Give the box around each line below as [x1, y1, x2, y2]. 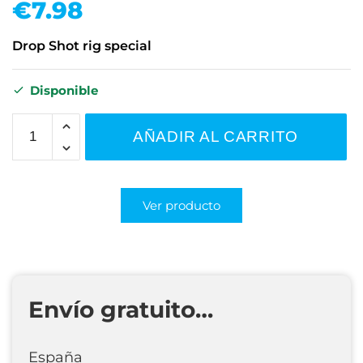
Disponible [30, 83, 98, 99]
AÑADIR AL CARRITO [133, 128, 299, 146]
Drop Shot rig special [12, 38, 152, 54]
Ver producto [143, 197, 220, 213]
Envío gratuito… [28, 295, 213, 323]
